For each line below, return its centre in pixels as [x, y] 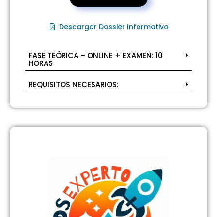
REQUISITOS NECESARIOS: [74, 84]
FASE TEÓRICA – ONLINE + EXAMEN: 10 [96, 55]
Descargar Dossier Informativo [114, 26]
